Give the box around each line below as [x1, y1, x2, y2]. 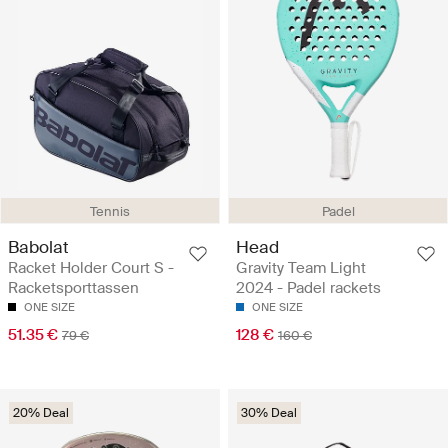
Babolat [8, 236, 69, 259]
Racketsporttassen [8, 278, 139, 299]
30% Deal [241, 405, 297, 422]
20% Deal [13, 405, 69, 422]
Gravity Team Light [236, 258, 366, 279]
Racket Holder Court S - [8, 258, 174, 279]
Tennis [90, 203, 130, 221]
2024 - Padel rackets [236, 278, 381, 299]
